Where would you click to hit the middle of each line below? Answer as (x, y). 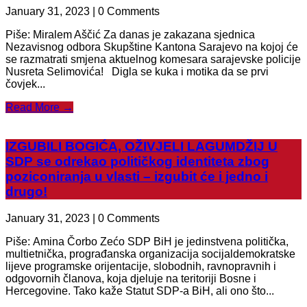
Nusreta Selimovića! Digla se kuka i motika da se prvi (137, 72)
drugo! (26, 191)
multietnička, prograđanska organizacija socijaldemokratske (150, 254)
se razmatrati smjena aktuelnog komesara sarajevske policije (153, 60)
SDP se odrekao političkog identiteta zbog (137, 161)
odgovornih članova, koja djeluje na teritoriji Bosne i (131, 278)
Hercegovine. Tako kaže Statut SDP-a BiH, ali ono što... (140, 291)
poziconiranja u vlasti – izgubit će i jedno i (137, 176)
